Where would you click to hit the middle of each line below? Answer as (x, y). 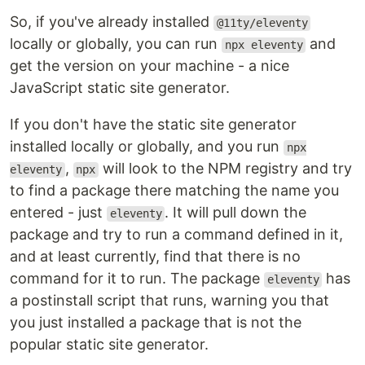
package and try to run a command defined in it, (176, 235)
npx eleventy (264, 45)
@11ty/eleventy (262, 23)
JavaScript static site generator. (120, 88)
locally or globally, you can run (116, 44)
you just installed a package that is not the (156, 323)
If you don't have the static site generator (153, 125)
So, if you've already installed (112, 22)
